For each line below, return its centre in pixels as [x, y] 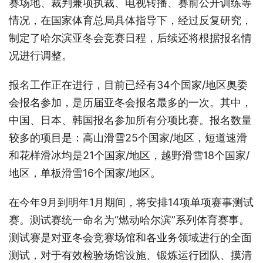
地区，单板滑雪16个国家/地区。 [85, 173]
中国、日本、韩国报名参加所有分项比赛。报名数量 [130, 120]
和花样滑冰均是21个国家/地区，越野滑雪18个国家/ [129, 155]
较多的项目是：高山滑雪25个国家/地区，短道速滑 [128, 137]
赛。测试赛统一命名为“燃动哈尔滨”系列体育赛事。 [129, 220]
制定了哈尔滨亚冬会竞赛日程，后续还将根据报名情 [130, 38]
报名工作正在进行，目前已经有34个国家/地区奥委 [128, 85]
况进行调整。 [41, 55]
